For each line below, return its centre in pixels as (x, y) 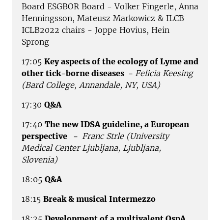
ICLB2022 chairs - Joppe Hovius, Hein (96, 30)
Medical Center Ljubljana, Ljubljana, (91, 148)
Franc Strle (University (125, 136)
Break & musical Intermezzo (99, 199)
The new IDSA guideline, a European (117, 124)
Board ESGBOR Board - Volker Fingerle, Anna (110, 6)
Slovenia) (40, 159)
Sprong (35, 41)
